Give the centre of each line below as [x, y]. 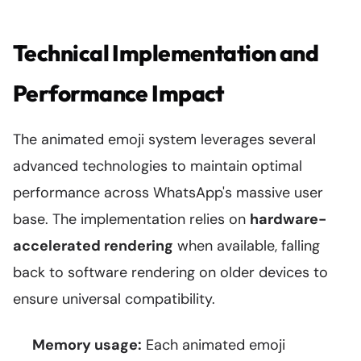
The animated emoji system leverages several [164, 139]
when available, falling [247, 246]
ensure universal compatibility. [114, 299]
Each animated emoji [214, 345]
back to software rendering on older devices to [170, 272]
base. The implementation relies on [131, 219]
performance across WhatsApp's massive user [168, 193]
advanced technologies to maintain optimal [158, 166]
